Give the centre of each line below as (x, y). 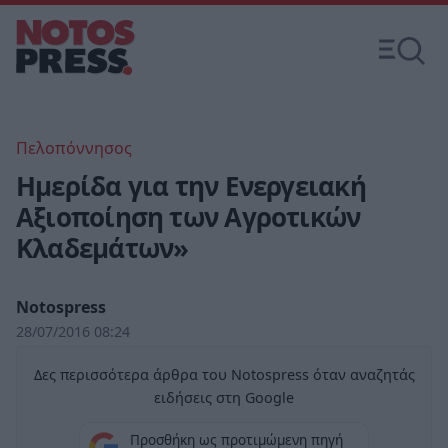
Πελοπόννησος (74, 148)
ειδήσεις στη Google (224, 397)
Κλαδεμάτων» (102, 248)
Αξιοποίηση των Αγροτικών (188, 217)
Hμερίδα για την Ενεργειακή (191, 186)
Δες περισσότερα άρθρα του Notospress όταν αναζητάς (224, 374)
